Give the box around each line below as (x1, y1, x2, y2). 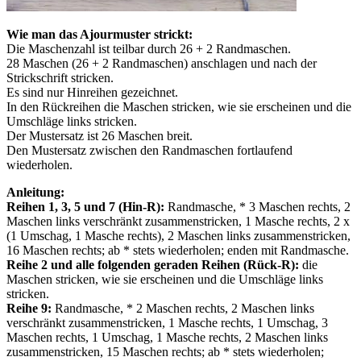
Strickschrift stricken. (6, 71, 114, 85)
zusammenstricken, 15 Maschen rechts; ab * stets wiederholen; (6, 345, 324, 359)
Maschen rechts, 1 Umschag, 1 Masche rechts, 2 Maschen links (6, 330, 328, 345)
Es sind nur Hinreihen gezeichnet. (6, 85, 178, 100)
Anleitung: (6, 185, 64, 200)
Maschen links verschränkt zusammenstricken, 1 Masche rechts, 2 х (6, 214, 350, 229)
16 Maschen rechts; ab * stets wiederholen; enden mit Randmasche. (6, 243, 349, 258)
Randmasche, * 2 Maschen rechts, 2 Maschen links (52, 301, 314, 316)
